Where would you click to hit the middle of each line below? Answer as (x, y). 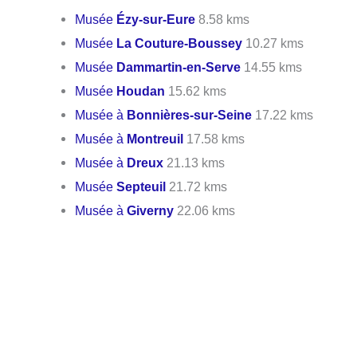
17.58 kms (214, 139)
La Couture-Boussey (180, 43)
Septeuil (141, 187)
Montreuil (155, 139)
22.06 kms (205, 211)
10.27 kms (273, 43)
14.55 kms (272, 67)
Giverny (151, 211)
